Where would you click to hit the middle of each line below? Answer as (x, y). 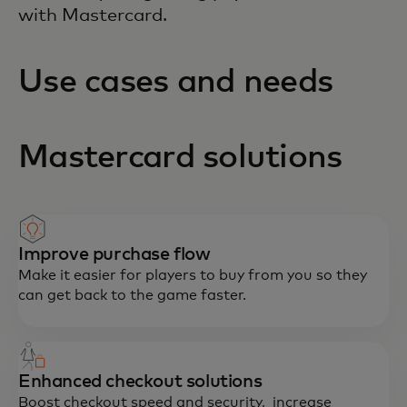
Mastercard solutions (180, 159)
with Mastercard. (93, 16)
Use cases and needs (176, 83)
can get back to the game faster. (132, 296)
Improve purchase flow (114, 255)
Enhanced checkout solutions (140, 382)
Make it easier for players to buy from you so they (193, 276)
